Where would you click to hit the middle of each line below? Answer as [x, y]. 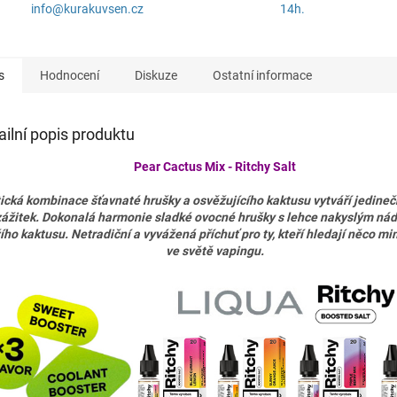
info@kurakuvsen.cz [87, 9]
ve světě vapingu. [215, 250]
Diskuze [156, 75]
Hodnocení [70, 75]
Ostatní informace [262, 75]
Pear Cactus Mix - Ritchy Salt [215, 166]
